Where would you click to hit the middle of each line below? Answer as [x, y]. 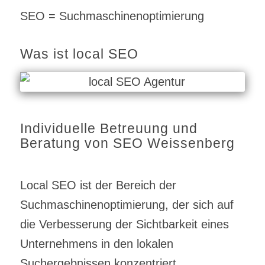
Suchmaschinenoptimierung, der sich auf [127, 205]
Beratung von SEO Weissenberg [127, 143]
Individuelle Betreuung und [109, 129]
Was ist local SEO [79, 54]
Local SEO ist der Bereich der [98, 185]
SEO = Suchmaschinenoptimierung [112, 16]
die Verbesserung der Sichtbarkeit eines [124, 224]
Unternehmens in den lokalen [96, 244]
